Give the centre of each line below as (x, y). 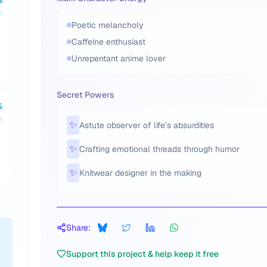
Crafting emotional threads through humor (159, 149)
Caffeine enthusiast (108, 42)
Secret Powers (86, 95)
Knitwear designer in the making (140, 173)
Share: (78, 228)
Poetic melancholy (108, 25)
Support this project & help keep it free (142, 254)
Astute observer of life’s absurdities (147, 125)
